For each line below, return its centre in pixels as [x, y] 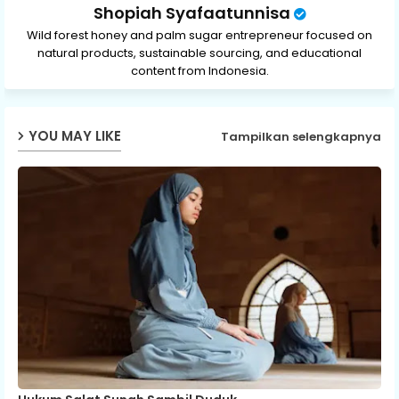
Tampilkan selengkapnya [301, 137]
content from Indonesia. [199, 70]
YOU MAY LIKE [75, 136]
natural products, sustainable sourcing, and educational [199, 53]
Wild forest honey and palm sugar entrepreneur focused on [199, 35]
